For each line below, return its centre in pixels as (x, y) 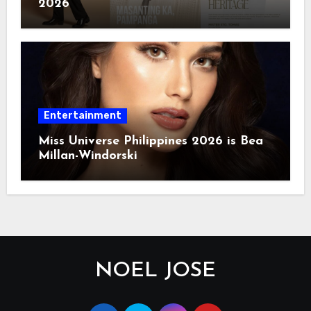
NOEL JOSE (155, 271)
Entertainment (82, 115)
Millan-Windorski (87, 155)
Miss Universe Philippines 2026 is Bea (150, 141)
